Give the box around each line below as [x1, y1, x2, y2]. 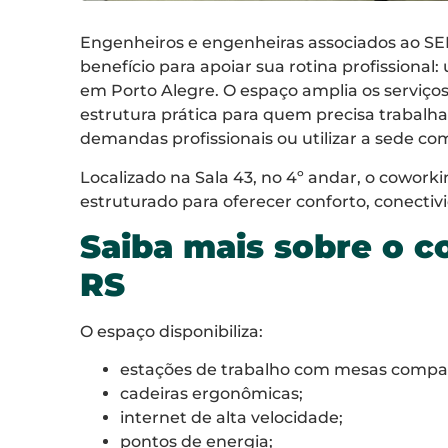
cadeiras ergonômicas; [120, 384, 303, 404]
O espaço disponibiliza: [80, 321, 263, 341]
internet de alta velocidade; [120, 408, 343, 428]
